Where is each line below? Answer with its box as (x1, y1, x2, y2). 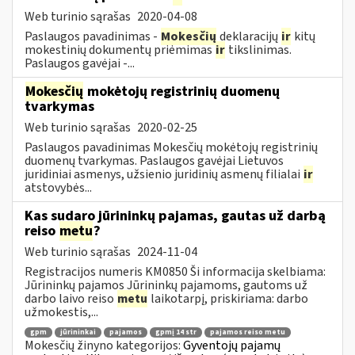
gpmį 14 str (155, 327, 197, 338)
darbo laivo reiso (25, 289, 116, 307)
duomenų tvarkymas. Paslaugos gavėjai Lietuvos (25, 151, 284, 170)
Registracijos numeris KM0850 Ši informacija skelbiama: (25, 262, 326, 281)
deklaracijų (217, 27, 281, 45)
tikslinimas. (226, 40, 292, 59)
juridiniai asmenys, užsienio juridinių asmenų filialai (25, 165, 303, 183)
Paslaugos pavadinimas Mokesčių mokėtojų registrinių (25, 138, 318, 156)
